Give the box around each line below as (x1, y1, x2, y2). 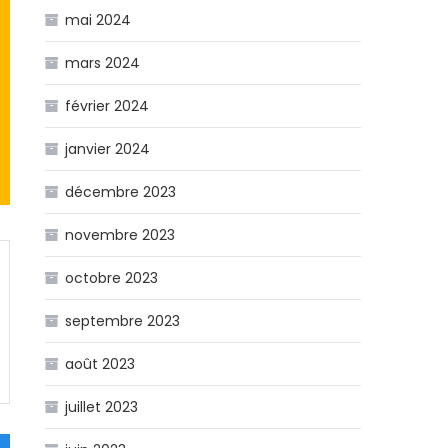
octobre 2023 (65, 267, 159, 288)
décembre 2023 (65, 181, 177, 202)
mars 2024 (65, 52, 141, 73)
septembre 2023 (65, 310, 181, 331)
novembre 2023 (65, 224, 176, 245)
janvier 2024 (65, 138, 151, 159)
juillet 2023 (65, 396, 139, 417)
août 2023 (65, 353, 136, 374)
